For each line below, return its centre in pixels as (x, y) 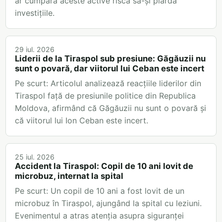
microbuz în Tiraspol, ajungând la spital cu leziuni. (108, 203)
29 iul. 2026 (35, 50)
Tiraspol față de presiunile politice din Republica (105, 96)
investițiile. (35, 13)
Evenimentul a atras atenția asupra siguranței (99, 216)
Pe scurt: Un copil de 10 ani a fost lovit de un (100, 191)
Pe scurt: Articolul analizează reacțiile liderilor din (108, 83)
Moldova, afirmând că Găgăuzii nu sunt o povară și (111, 108)
